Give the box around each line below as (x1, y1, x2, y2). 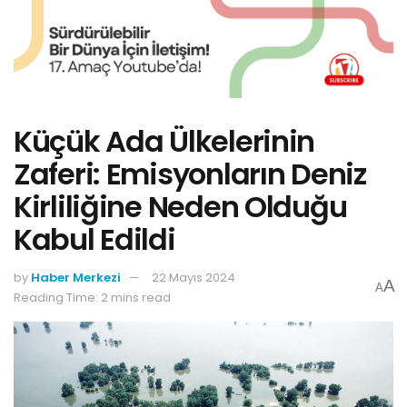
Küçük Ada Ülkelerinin (14, 120, 315, 162)
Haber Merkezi (31, 268, 121, 286)
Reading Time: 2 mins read (14, 288, 171, 306)
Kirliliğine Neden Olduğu (14, 185, 347, 227)
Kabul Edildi (14, 218, 175, 260)
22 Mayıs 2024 (152, 268, 235, 286)
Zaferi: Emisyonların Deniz (14, 153, 366, 194)
